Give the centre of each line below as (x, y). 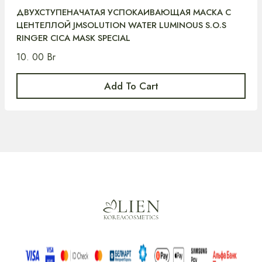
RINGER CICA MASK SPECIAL (73, 38)
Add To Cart (131, 86)
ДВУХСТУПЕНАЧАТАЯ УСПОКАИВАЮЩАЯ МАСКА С (124, 12)
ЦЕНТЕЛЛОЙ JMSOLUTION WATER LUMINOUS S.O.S (121, 25)
